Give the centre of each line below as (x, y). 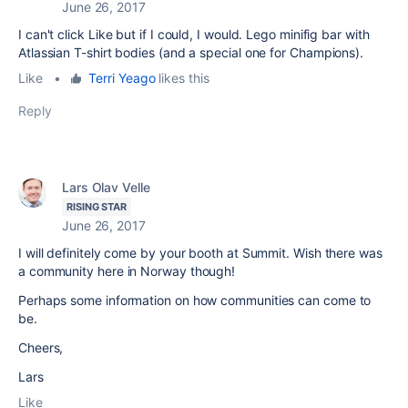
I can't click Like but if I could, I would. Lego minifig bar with (194, 34)
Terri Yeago (122, 78)
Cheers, (41, 347)
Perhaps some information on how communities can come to (195, 300)
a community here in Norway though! (127, 271)
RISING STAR (97, 207)
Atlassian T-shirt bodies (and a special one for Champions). (193, 52)
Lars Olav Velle (106, 187)
